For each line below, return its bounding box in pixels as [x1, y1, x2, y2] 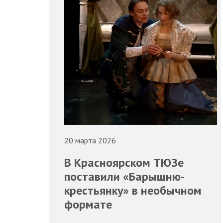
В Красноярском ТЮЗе [64, 154, 184, 170]
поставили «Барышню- [64, 168, 185, 184]
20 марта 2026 [64, 135, 116, 146]
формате [64, 196, 112, 212]
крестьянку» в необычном [64, 182, 202, 198]
